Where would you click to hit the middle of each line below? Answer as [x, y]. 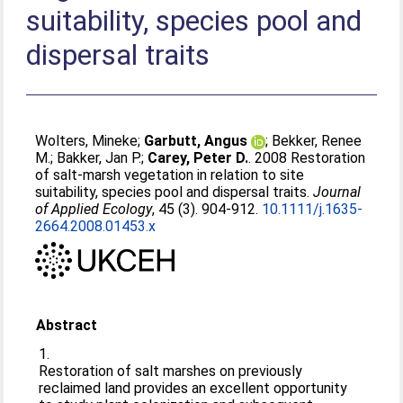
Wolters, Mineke [87, 141]
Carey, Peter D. [198, 158]
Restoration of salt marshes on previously [171, 371]
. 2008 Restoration [307, 158]
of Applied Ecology [94, 209]
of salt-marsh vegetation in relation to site [170, 175]
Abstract [67, 325]
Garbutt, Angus [196, 141]
